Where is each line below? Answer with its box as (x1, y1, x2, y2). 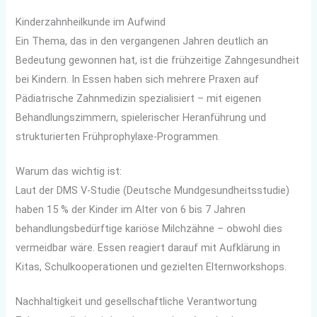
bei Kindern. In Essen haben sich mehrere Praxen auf (16, 73, 260, 86)
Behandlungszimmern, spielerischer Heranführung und (16, 111, 267, 125)
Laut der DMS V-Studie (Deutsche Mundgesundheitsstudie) (16, 183, 290, 197)
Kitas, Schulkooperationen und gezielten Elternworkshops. (16, 260, 287, 273)
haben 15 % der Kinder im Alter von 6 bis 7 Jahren (16, 202, 246, 216)
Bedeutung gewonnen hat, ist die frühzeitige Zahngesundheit (16, 54, 300, 67)
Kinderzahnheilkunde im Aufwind (16, 16, 166, 29)
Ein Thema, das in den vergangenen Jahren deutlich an (16, 35, 269, 48)
